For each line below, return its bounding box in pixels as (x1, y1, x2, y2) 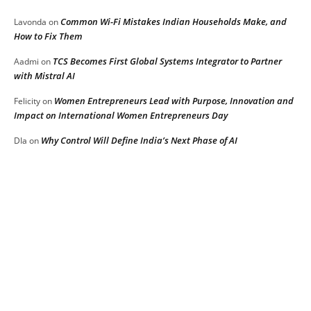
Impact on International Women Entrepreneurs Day (14, 109, 228, 122)
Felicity (14, 95, 40, 108)
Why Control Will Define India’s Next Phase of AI (41, 134, 237, 147)
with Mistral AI (14, 69, 75, 83)
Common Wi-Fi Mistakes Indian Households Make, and (60, 15, 287, 28)
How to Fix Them (14, 30, 83, 43)
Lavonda (14, 16, 47, 28)
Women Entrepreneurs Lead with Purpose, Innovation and (54, 94, 294, 108)
